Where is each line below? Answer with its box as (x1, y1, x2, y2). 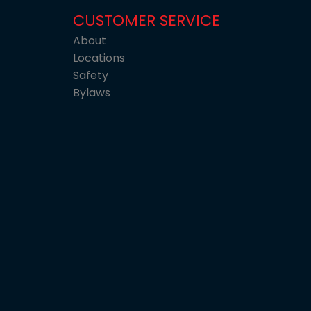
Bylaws (72, 85, 110, 101)
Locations (72, 50, 125, 67)
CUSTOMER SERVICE (72, 10, 220, 32)
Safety (72, 67, 108, 84)
